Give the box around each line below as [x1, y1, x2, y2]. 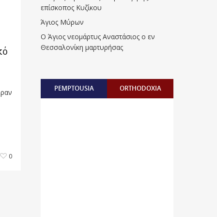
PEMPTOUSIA [54, 84, 94, 93]
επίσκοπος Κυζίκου [41, 3, 102, 12]
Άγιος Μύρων [41, 17, 84, 27]
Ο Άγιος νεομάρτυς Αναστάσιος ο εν [41, 32, 155, 41]
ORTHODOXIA [119, 84, 161, 93]
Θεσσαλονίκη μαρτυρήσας [41, 43, 124, 52]
